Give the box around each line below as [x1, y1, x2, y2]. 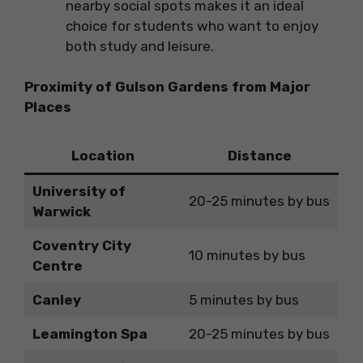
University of [32, 182, 126, 199]
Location [71, 147, 135, 164]
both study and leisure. [66, 37, 214, 54]
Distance [228, 147, 292, 164]
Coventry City [32, 237, 131, 254]
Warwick [32, 203, 91, 220]
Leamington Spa [32, 325, 147, 342]
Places [24, 99, 71, 116]
